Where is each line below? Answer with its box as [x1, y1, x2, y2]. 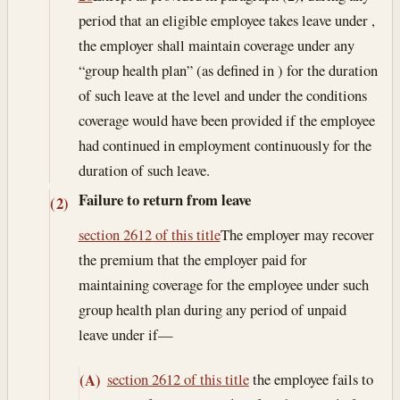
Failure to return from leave [78, 188, 251, 212]
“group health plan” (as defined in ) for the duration [78, 60, 378, 81]
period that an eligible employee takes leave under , [78, 10, 375, 31]
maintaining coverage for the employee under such [78, 274, 369, 296]
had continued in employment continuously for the [78, 135, 371, 156]
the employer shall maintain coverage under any [78, 35, 354, 56]
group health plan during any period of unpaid [78, 299, 346, 321]
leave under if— [78, 324, 173, 346]
